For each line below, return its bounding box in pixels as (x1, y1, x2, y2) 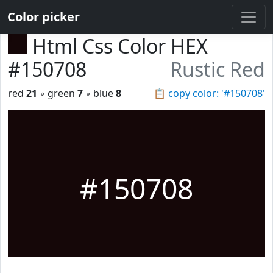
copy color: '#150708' (168, 87, 265, 100)
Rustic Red (170, 56, 265, 82)
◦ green (37, 87, 77, 100)
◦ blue (83, 87, 116, 100)
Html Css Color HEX (32, 33, 208, 59)
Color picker (7, 9, 80, 25)
